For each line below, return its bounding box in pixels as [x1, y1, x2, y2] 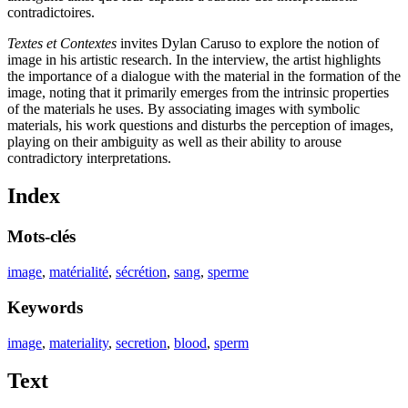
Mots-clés [7, 227, 76, 247]
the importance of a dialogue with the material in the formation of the [7, 67, 401, 84]
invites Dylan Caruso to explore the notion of [117, 35, 379, 51]
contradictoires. [7, 4, 95, 20]
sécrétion [116, 264, 167, 280]
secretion [116, 334, 167, 351]
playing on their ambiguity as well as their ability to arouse [7, 133, 342, 149]
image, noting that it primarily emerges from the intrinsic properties [7, 84, 389, 100]
